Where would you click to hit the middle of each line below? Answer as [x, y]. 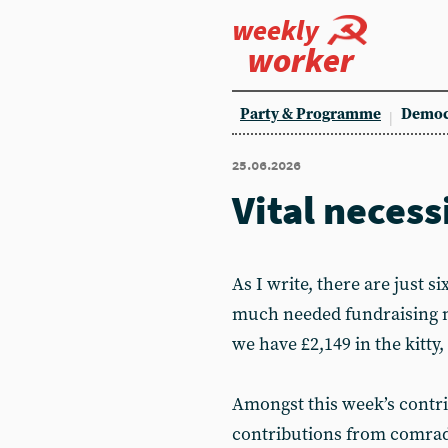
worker [300, 60]
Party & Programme [310, 114]
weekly [275, 30]
